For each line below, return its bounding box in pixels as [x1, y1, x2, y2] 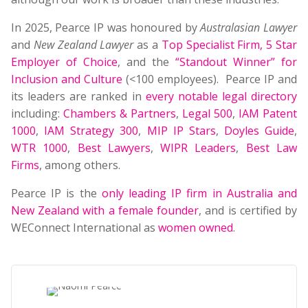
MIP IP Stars [146, 123, 216, 138]
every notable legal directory [145, 89, 297, 104]
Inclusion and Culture [11, 71, 122, 87]
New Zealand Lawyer [33, 37, 134, 52]
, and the [118, 54, 175, 69]
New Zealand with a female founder [11, 203, 199, 218]
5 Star [266, 37, 298, 52]
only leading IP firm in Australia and [101, 186, 298, 201]
